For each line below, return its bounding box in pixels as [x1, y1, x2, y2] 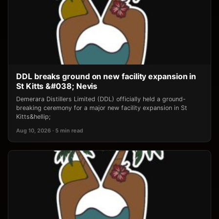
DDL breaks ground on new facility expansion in [16, 71, 197, 82]
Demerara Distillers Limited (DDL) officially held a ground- [16, 95, 186, 103]
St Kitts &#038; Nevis [16, 81, 98, 91]
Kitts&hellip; [16, 113, 51, 121]
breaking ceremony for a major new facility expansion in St [16, 104, 187, 112]
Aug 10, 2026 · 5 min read [16, 127, 83, 134]
